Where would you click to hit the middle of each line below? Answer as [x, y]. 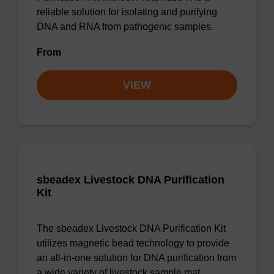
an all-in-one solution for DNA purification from [136, 258]
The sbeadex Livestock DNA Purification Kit [131, 228]
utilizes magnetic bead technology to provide [133, 243]
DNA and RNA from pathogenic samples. [125, 27]
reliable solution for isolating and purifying [127, 12]
